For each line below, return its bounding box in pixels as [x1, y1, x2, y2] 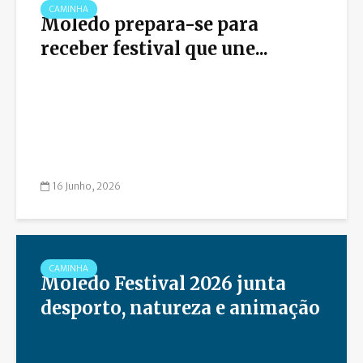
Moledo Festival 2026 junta [41, 271, 286, 295]
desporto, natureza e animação [41, 296, 320, 319]
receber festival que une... [41, 36, 268, 60]
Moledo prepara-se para [41, 12, 258, 36]
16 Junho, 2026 [53, 180, 121, 193]
